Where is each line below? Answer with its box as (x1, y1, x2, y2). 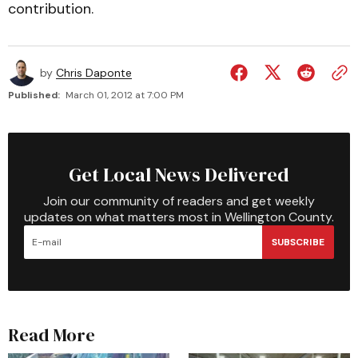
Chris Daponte (56, 66, 132, 80)
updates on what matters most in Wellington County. (24, 209, 334, 225)
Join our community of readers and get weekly (43, 193, 315, 209)
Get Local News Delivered (69, 161, 289, 188)
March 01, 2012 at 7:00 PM (66, 89, 184, 101)
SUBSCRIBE (272, 235, 324, 249)
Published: (8, 89, 60, 101)
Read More (8, 323, 95, 347)
